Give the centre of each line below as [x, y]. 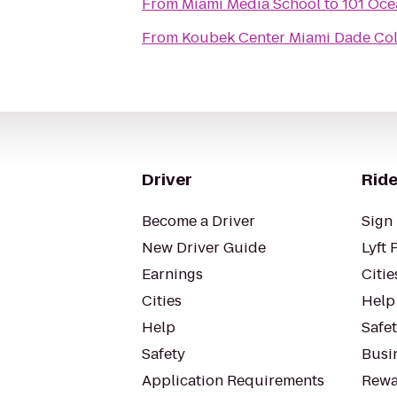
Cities [162, 301]
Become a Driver [198, 221]
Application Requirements [233, 381]
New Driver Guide [204, 248]
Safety [163, 354]
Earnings [172, 274]
